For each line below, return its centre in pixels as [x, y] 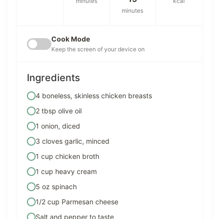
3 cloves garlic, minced [73, 141]
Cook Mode [71, 39]
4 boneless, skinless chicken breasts [94, 96]
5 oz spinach [56, 187]
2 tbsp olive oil [59, 111]
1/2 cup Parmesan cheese [77, 202]
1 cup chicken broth [67, 156]
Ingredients [54, 78]
